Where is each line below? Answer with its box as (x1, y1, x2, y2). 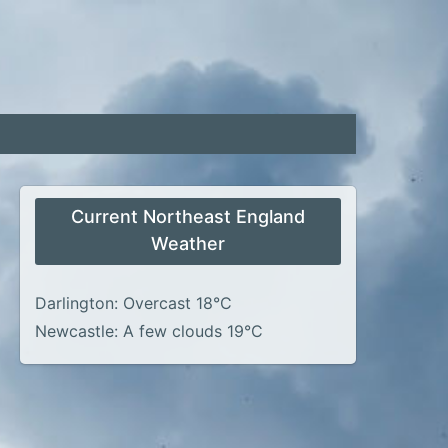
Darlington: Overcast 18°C (35, 293, 232, 313)
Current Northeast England (71, 206, 305, 227)
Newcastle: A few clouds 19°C (35, 321, 263, 341)
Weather (151, 233, 225, 254)
